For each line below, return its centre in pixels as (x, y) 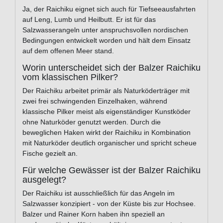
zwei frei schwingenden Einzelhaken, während (95, 101)
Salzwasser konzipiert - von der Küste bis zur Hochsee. (109, 204)
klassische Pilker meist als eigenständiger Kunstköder (107, 112)
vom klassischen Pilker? (70, 77)
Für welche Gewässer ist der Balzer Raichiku (111, 170)
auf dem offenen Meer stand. (68, 51)
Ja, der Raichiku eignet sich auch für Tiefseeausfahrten (109, 9)
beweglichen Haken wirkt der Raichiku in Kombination (107, 133)
